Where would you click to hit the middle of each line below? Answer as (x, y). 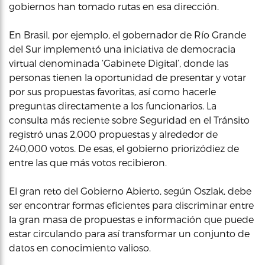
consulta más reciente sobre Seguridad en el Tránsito (129, 119)
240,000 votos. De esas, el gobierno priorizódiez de (124, 148)
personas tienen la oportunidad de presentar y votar (127, 77)
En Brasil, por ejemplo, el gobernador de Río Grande (127, 34)
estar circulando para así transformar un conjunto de (129, 233)
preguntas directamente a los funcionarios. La (113, 105)
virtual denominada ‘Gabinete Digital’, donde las (119, 63)
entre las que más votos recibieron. (88, 162)
